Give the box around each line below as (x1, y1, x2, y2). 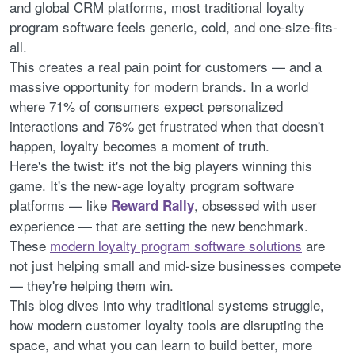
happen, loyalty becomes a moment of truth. (10, 135, 269, 155)
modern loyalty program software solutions (50, 235, 302, 255)
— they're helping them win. (10, 274, 174, 295)
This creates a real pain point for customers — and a (10, 55, 322, 76)
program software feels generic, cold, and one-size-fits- (10, 16, 338, 36)
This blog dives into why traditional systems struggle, (10, 294, 324, 315)
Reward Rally (111, 195, 194, 215)
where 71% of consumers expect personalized (10, 95, 283, 116)
